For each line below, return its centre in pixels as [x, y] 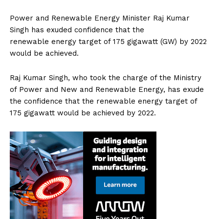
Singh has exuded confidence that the [77, 30]
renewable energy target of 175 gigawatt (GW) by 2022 [108, 42]
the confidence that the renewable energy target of [103, 101]
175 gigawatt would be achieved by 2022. [83, 113]
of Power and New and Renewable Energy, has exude [107, 90]
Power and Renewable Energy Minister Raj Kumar [100, 18]
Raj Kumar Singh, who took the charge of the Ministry [106, 78]
